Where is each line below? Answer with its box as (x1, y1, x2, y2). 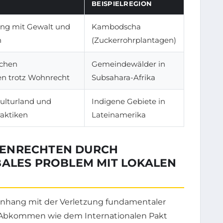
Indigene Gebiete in (92, 96, 165, 106)
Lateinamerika (92, 110, 146, 119)
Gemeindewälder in (92, 59, 165, 69)
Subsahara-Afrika (92, 72, 155, 82)
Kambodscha (92, 21, 141, 31)
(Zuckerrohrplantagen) (92, 35, 176, 45)
